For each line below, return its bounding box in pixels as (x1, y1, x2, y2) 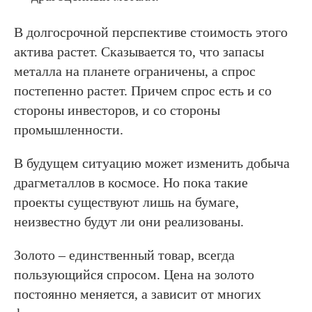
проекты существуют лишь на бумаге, (14, 194, 239, 210)
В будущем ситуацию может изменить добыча (14, 155, 290, 171)
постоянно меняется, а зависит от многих (14, 286, 261, 302)
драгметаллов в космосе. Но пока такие (14, 174, 248, 190)
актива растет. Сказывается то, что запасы (14, 43, 264, 59)
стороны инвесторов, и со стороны (14, 102, 220, 118)
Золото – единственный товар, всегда (14, 247, 235, 263)
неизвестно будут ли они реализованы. (14, 213, 244, 229)
